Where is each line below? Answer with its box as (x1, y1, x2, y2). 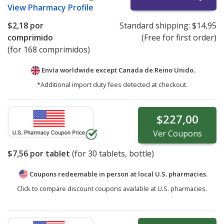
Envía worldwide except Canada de (40, 65, 154, 75)
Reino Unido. (154, 65, 195, 75)
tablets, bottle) (97, 148, 154, 159)
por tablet (28, 148, 70, 159)
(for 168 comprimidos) (7, 44, 90, 55)
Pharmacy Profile (28, 2, 93, 13)
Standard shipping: (119, 20, 192, 31)
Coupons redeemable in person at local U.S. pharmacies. (29, 169, 207, 179)
